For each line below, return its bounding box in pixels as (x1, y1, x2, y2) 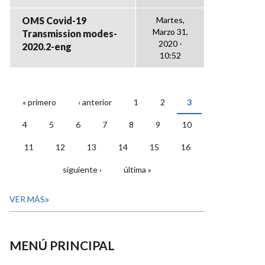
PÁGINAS (9, 103, 79, 123)
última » (124, 164, 151, 174)
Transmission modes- (22, 28, 117, 39)
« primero (22, 97, 56, 107)
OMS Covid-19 (22, 15, 86, 26)
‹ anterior (78, 97, 112, 107)
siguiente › (63, 164, 102, 174)
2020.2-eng (22, 41, 72, 52)
